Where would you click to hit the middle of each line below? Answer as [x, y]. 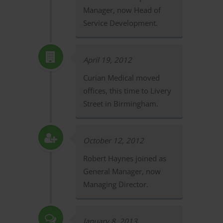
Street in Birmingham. [120, 104]
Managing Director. [115, 184]
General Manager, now [122, 171]
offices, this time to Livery [127, 91]
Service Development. [120, 23]
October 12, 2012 [113, 140]
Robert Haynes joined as [124, 158]
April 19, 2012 [107, 60]
